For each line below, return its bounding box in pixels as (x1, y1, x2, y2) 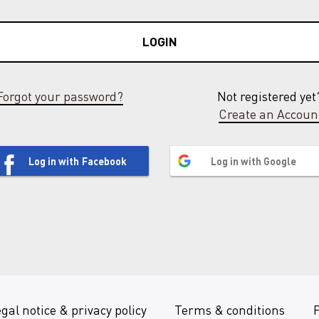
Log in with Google (210, 154, 296, 167)
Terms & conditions (174, 301, 286, 318)
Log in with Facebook (28, 154, 127, 167)
